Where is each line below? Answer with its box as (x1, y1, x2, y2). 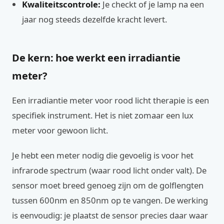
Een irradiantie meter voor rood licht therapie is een (12, 94, 209, 106)
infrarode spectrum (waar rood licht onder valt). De (12, 164, 206, 176)
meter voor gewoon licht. (12, 124, 108, 136)
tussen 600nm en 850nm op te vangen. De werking (12, 194, 208, 206)
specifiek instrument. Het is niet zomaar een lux (12, 109, 193, 121)
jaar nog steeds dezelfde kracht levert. (22, 13, 167, 25)
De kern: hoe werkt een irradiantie (12, 51, 181, 64)
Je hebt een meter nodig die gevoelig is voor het (12, 149, 193, 161)
